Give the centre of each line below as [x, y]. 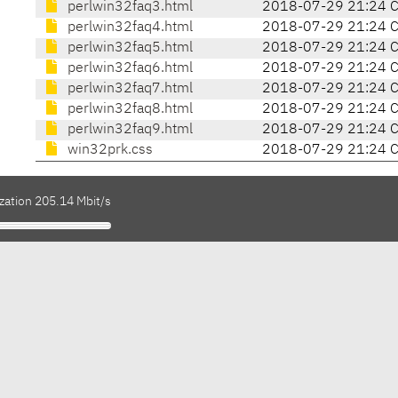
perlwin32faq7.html [129, 89]
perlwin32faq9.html [129, 130]
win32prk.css [109, 151]
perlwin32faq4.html [129, 28]
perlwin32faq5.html [129, 48]
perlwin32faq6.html [129, 69]
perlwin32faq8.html [129, 110]
